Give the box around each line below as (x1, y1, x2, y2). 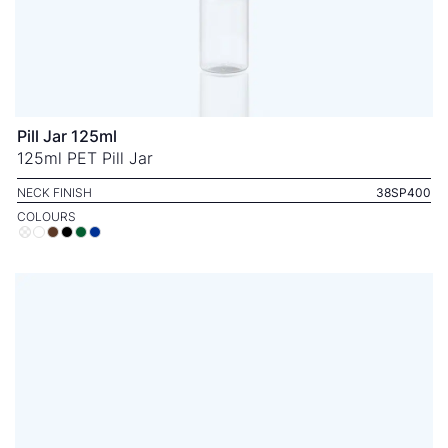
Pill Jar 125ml (17, 126, 117, 146)
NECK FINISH (17, 185, 92, 200)
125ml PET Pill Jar (17, 148, 153, 168)
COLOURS (17, 209, 76, 224)
